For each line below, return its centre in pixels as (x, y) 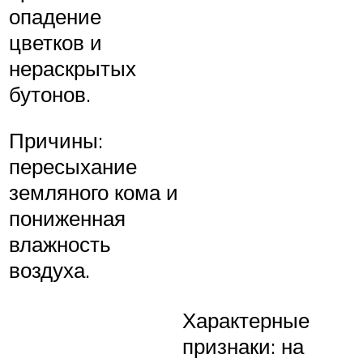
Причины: (56, 141)
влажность (60, 244)
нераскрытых (73, 68)
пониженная (67, 218)
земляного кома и (94, 192)
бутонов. (50, 94)
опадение (55, 16)
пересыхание (73, 167)
